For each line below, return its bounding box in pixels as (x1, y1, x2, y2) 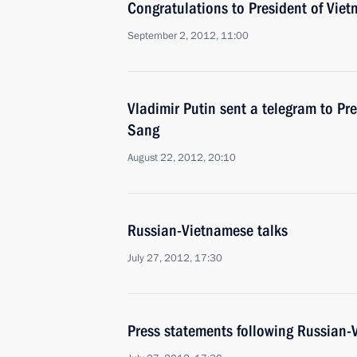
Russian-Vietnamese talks (127, 221, 288, 240)
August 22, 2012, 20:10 (127, 151, 236, 165)
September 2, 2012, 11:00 (127, 29, 249, 43)
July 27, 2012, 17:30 (127, 251, 222, 265)
